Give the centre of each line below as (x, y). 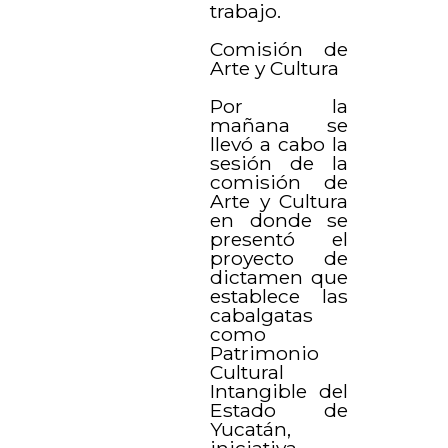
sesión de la (279, 162)
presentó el (279, 238)
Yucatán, (251, 428)
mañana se (279, 124)
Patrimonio (265, 352)
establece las (279, 295)
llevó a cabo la (279, 143)
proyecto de (279, 257)
